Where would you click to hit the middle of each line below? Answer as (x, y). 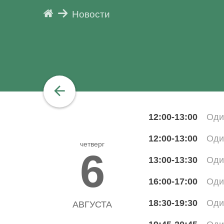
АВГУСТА (92, 204)
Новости (91, 14)
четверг (92, 144)
